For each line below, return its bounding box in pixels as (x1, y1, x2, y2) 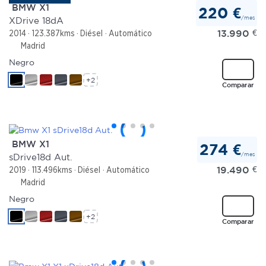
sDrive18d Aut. (9, 151, 72, 162)
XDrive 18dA (9, 15, 64, 26)
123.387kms (31, 28, 75, 38)
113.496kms (31, 164, 72, 175)
